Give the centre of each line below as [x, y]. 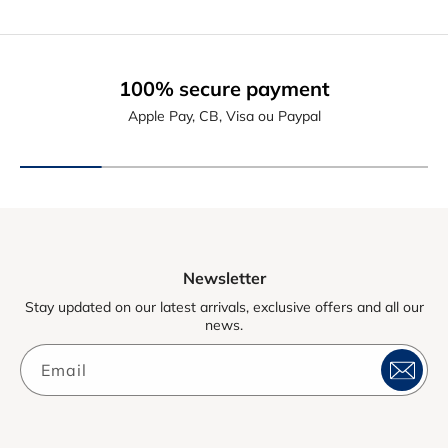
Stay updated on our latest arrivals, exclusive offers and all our [224, 307]
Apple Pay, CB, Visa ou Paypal [224, 116]
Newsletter [224, 278]
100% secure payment [224, 89]
